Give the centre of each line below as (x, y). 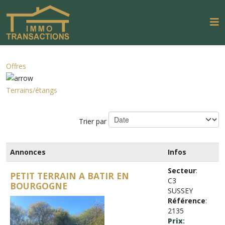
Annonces (28, 152)
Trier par (94, 121)
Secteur (182, 171)
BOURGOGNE (39, 186)
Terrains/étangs (32, 90)
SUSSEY (180, 191)
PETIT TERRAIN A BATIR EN (70, 176)
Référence (187, 201)
